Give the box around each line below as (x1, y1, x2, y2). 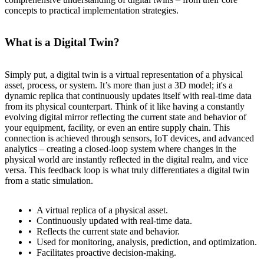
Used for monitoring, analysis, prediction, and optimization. (37, 237, 257, 247)
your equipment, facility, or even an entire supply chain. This (5, 123, 230, 133)
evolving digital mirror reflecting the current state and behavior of (5, 112, 246, 123)
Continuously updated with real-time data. (37, 216, 192, 226)
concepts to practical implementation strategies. (5, 5, 179, 15)
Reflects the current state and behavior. (37, 226, 180, 237)
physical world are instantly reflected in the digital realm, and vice (5, 154, 248, 165)
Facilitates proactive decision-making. (37, 247, 176, 258)
